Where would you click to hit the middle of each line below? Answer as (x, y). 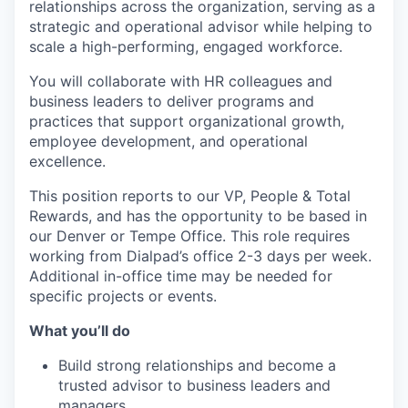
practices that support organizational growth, (187, 121)
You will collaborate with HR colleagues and (181, 81)
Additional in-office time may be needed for (181, 276)
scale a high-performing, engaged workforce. (186, 46)
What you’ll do (80, 331)
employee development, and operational (168, 141)
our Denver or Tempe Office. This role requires (189, 236)
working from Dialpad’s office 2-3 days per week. (200, 256)
